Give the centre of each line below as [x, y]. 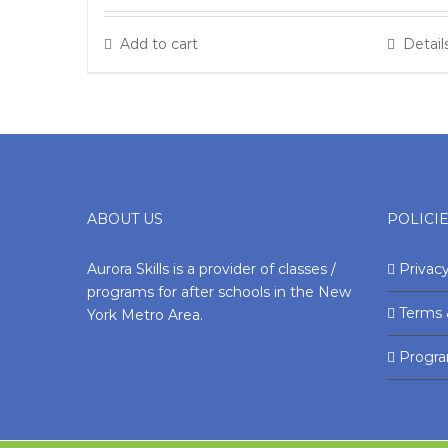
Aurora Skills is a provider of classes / [211, 269]
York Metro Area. [145, 315]
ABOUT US [125, 219]
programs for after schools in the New [219, 292]
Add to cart [159, 44]
